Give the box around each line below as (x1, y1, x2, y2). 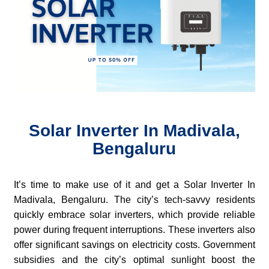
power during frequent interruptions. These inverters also (14, 224, 255, 235)
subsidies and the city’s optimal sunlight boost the (14, 254, 255, 265)
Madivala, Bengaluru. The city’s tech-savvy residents (14, 194, 255, 205)
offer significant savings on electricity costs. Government (14, 239, 255, 250)
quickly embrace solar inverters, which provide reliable (14, 209, 255, 220)
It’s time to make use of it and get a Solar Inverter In (14, 179, 255, 190)
